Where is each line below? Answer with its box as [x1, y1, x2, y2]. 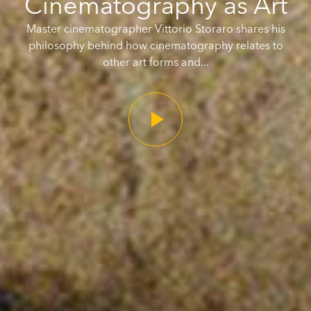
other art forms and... [102, 55, 209, 69]
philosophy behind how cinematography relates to [28, 38, 283, 52]
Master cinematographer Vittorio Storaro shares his [26, 22, 285, 35]
